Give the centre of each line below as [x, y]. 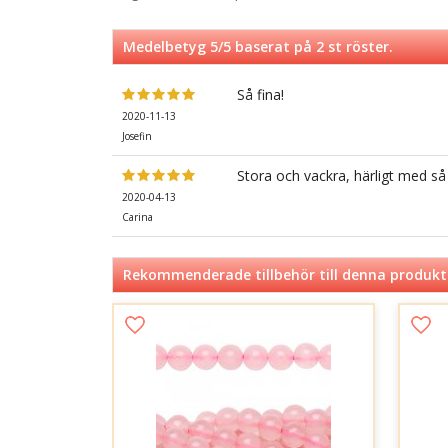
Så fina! [260, 95]
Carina [137, 217]
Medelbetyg [166, 47]
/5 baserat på [267, 47]
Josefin [137, 136]
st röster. [358, 47]
